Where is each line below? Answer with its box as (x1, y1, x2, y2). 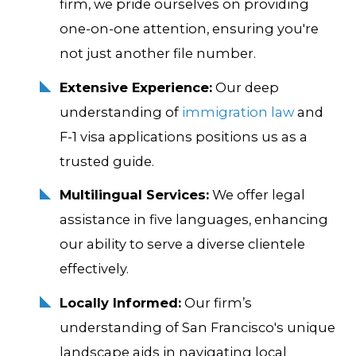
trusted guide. (59, 153, 154, 169)
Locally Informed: (59, 294, 181, 311)
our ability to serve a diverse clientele (59, 236, 305, 253)
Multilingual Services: (59, 187, 209, 203)
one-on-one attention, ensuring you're (59, 21, 319, 37)
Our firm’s (180, 294, 252, 311)
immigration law (181, 103, 294, 120)
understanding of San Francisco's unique (59, 319, 335, 335)
